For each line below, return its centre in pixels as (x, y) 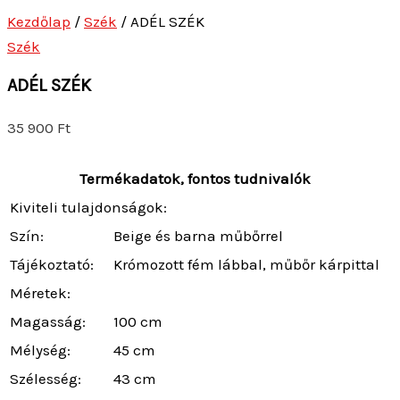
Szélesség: (46, 378)
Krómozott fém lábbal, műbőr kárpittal (246, 264)
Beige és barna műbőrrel (198, 235)
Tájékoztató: (52, 264)
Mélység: (40, 350)
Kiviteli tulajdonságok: (88, 207)
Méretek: (40, 292)
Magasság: (48, 321)
